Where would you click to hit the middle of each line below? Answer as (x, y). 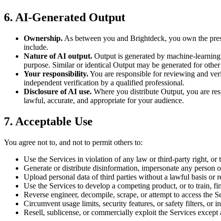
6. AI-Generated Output (65, 17)
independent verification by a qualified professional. (104, 82)
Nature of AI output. (58, 56)
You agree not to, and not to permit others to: (73, 142)
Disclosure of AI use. (58, 91)
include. (36, 47)
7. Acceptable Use (48, 121)
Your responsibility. (56, 74)
